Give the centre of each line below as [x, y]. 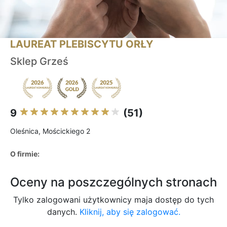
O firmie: [25, 154]
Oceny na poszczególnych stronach [113, 182]
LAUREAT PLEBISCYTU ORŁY [82, 44]
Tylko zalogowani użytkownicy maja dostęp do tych [113, 200]
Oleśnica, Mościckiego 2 [50, 131]
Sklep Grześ [39, 62]
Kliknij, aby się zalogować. [130, 212]
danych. [63, 212]
